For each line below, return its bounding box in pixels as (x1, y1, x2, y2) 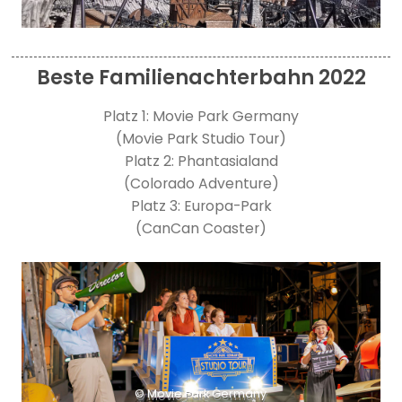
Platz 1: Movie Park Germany (103, 105, 299, 127)
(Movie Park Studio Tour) (116, 127, 286, 149)
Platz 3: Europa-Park (130, 195, 272, 216)
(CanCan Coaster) (135, 217, 267, 239)
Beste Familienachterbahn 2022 (36, 64, 366, 92)
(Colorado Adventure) (123, 172, 279, 194)
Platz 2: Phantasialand (124, 150, 278, 171)
